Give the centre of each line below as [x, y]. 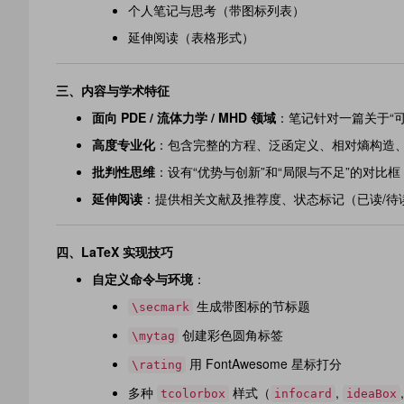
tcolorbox [193, 394]
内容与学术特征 [125, 90]
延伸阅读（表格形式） [191, 37]
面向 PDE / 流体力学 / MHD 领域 [184, 117]
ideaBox [372, 394]
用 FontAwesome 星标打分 [264, 363]
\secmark [161, 307]
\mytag [153, 336]
